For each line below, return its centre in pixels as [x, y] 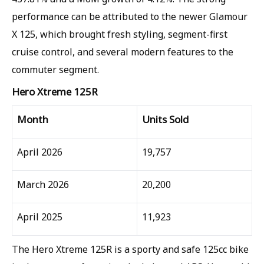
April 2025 [40, 217]
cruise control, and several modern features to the [123, 52]
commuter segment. [55, 70]
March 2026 [43, 184]
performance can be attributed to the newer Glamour [130, 16]
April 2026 [40, 152]
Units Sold [165, 119]
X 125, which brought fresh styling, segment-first [120, 34]
